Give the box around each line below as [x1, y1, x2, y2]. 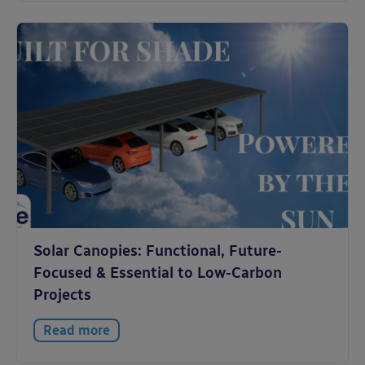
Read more [43, 323, 110, 338]
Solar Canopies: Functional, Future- [33, 242, 282, 260]
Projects [33, 286, 91, 304]
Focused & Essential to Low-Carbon [33, 264, 282, 282]
